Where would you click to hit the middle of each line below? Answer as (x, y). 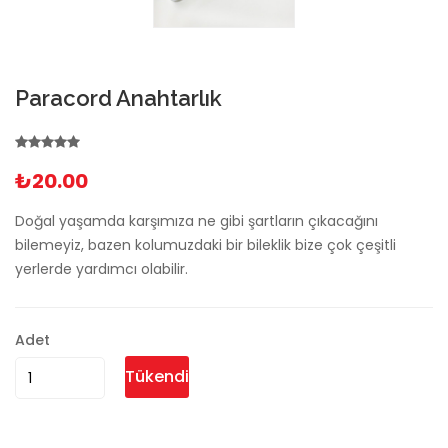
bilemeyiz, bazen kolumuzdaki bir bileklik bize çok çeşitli (205, 245)
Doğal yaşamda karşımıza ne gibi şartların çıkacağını (196, 221)
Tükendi (157, 377)
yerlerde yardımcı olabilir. (101, 269)
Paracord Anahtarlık (118, 98)
